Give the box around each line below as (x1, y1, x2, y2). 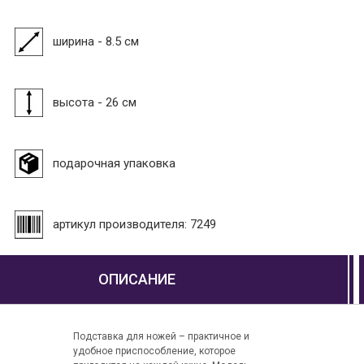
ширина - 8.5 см (53, 33, 139, 49)
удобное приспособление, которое (72, 345, 236, 357)
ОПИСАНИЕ (97, 271, 175, 288)
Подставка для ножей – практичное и (72, 331, 249, 343)
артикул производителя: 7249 (53, 216, 216, 232)
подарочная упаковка (53, 155, 175, 171)
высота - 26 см (53, 94, 136, 110)
